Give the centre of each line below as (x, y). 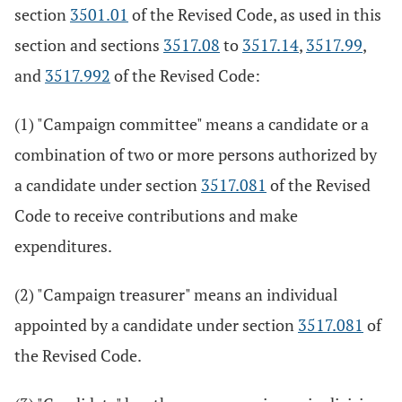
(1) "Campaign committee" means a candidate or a (192, 124)
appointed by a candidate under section (156, 325)
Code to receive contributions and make (156, 215)
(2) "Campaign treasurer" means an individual (176, 294)
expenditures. (63, 246)
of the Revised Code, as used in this (255, 14)
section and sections (89, 45)
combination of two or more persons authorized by (196, 154)
